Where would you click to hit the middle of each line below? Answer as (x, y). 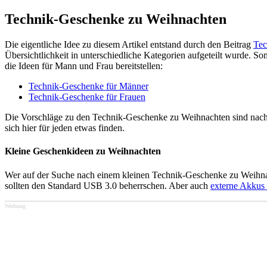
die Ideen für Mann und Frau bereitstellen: (84, 66)
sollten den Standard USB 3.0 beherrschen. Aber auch (108, 185)
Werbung (15, 206)
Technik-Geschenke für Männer (89, 86)
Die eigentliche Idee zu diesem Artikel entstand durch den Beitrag (129, 45)
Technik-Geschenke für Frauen (87, 97)
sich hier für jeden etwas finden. (65, 128)
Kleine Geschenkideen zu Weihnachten (83, 151)
